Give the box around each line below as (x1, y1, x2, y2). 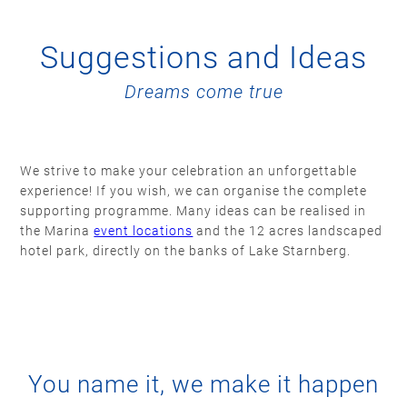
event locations (94, 223, 194, 239)
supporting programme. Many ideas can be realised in (20, 203, 367, 219)
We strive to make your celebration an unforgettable (20, 164, 358, 179)
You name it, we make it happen (28, 371, 379, 399)
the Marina (20, 223, 94, 239)
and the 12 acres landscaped (193, 223, 383, 239)
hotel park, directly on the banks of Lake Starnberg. (20, 243, 352, 259)
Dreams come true (124, 81, 283, 104)
